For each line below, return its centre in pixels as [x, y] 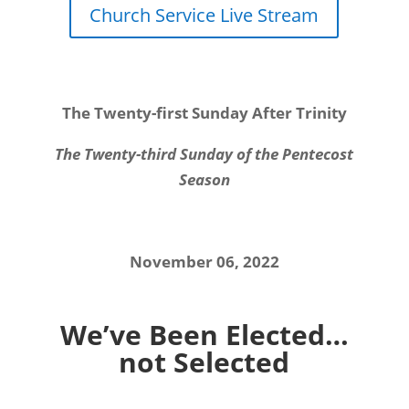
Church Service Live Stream [204, 15]
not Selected [204, 362]
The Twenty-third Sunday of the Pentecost [204, 154]
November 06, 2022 [204, 262]
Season [204, 179]
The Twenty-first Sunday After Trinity [204, 113]
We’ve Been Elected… [204, 335]
